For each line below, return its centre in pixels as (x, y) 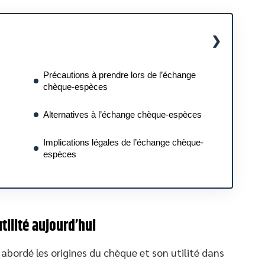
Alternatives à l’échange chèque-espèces (122, 114)
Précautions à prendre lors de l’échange (119, 75)
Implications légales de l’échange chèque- (123, 142)
